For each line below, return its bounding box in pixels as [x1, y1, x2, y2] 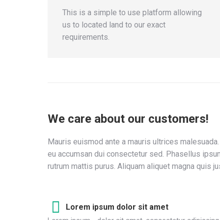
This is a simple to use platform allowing [62, 8, 202, 17]
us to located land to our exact [62, 20, 165, 29]
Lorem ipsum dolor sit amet [66, 202, 168, 212]
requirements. [62, 32, 110, 42]
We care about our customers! [48, 112, 209, 126]
